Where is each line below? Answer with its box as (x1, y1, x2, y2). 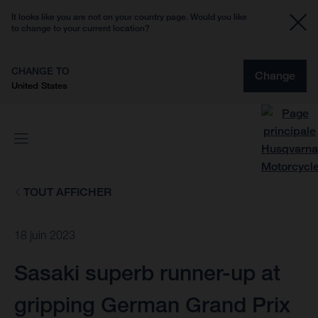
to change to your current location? (11, 23, 150, 33)
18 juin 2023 (14, 229, 75, 242)
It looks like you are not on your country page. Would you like (11, 11, 247, 22)
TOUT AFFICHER (23, 185, 111, 199)
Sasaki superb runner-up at (14, 260, 280, 286)
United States (11, 79, 67, 91)
